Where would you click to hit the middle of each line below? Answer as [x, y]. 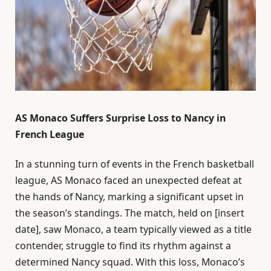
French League [50, 135]
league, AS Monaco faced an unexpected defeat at [129, 181]
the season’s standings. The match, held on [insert [130, 213]
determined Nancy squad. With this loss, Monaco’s [130, 262]
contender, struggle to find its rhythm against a [123, 246]
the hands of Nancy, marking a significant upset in [129, 197]
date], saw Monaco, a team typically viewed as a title [133, 230]
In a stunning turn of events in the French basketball [135, 164]
